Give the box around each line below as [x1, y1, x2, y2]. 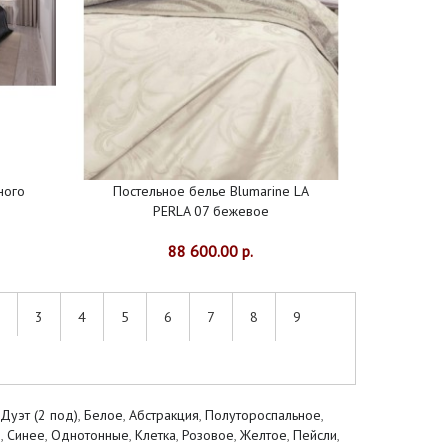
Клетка [135, 426, 176, 445]
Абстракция [129, 406, 199, 425]
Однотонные [51, 426, 129, 445]
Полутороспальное [205, 406, 321, 425]
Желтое [240, 426, 287, 445]
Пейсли [293, 426, 337, 445]
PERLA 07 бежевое [152, 202, 269, 221]
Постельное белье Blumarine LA [112, 182, 309, 201]
